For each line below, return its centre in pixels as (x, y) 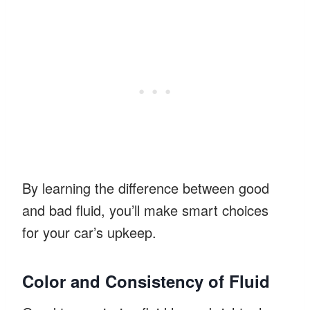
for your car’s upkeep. (89, 232)
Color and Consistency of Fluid (146, 281)
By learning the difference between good (146, 188)
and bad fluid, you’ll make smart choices (145, 210)
